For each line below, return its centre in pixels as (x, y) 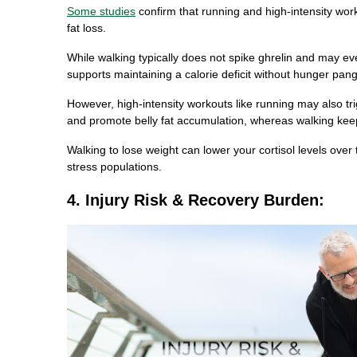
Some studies (101, 11)
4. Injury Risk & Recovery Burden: (196, 200)
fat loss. (86, 27)
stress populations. (114, 166)
